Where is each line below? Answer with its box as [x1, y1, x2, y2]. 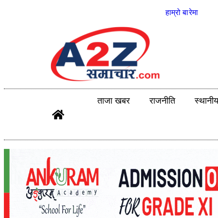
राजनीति [149, 96, 176, 106]
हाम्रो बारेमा [165, 8, 198, 17]
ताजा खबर [97, 96, 130, 106]
